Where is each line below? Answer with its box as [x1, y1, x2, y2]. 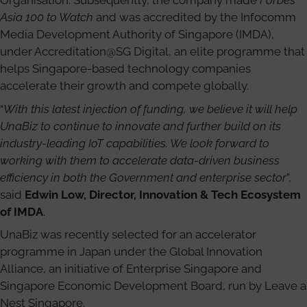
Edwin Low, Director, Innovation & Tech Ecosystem [25, 187, 301, 201]
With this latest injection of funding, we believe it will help [3, 101, 297, 116]
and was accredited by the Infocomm [93, 10, 296, 24]
